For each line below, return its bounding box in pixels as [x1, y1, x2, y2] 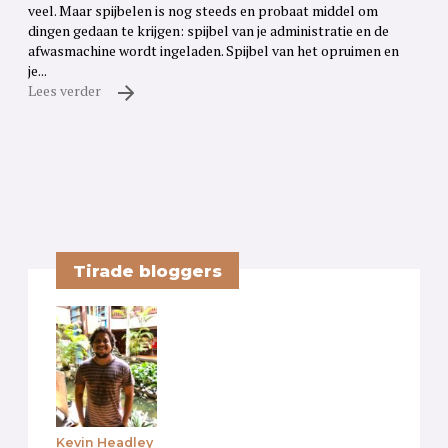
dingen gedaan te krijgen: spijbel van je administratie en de [28, 21, 389, 41]
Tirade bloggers [72, 260, 222, 281]
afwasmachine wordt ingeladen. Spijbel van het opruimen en [28, 41, 399, 61]
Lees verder [28, 81, 104, 101]
